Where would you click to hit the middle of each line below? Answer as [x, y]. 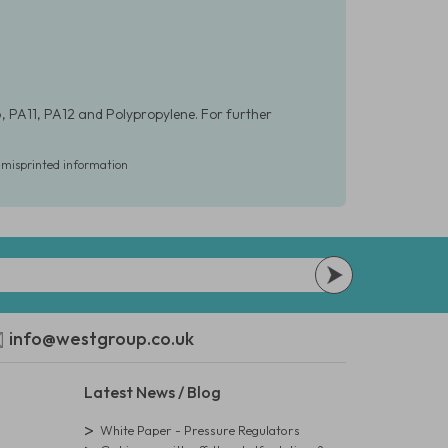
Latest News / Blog [152, 392]
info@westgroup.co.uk [101, 338]
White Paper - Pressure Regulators [199, 430]
